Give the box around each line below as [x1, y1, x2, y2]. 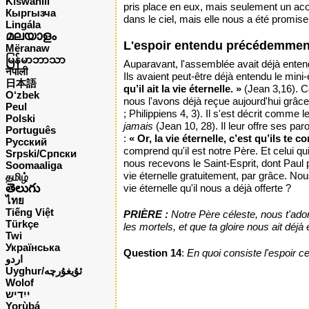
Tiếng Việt [6, 206, 54, 218]
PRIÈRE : [123, 208, 168, 220]
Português [6, 124, 56, 136]
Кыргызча [6, 7, 56, 19]
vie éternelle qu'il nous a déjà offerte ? [123, 182, 291, 194]
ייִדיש [6, 288, 30, 300]
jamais [123, 120, 153, 132]
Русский [6, 136, 47, 148]
